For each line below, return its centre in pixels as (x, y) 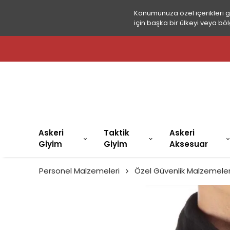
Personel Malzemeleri (79, 171)
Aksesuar (188, 144)
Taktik (116, 133)
